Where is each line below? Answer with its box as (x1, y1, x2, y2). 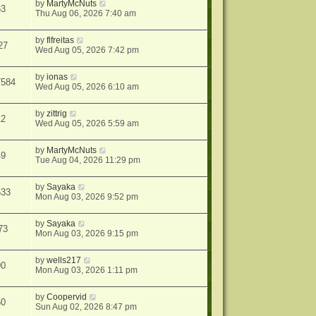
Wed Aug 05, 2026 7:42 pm (35, 45, 140, 56)
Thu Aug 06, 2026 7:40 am (35, 8, 137, 19)
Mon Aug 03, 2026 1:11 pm (35, 265, 138, 276)
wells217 (47, 255, 82, 266)
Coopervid (47, 292, 87, 303)
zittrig (47, 109, 68, 119)
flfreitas (47, 35, 75, 46)
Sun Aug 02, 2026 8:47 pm (35, 302, 138, 312)
